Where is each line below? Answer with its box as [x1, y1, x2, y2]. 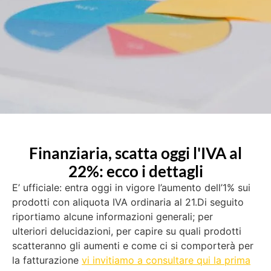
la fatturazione [12, 254, 82, 266]
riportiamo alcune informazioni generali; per [12, 211, 213, 223]
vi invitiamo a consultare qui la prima [82, 254, 250, 266]
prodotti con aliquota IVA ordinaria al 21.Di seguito [12, 196, 244, 208]
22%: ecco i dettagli [68, 162, 203, 181]
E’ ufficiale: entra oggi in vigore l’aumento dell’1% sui [12, 181, 250, 194]
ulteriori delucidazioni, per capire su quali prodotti [12, 225, 241, 237]
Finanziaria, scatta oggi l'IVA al [29, 143, 242, 163]
